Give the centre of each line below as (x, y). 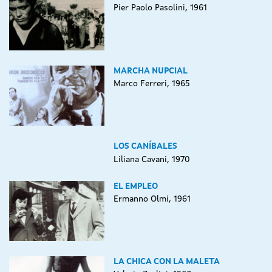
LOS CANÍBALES (145, 147)
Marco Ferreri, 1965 (151, 84)
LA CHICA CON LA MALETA (166, 262)
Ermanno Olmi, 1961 (152, 199)
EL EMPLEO (135, 186)
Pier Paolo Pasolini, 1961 (160, 8)
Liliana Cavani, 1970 (151, 159)
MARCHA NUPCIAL (150, 71)
